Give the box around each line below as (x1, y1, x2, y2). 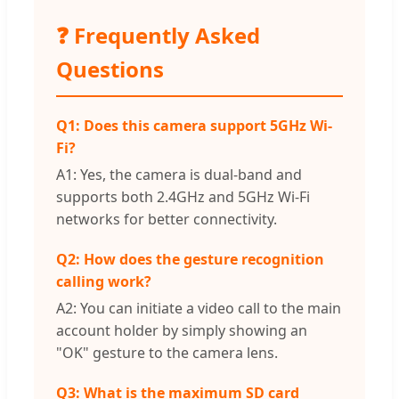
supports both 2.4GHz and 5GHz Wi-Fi (56, 187, 310, 208)
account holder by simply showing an (56, 321, 307, 341)
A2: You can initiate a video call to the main (56, 298, 341, 319)
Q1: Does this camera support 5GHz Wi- (56, 116, 332, 136)
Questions (56, 54, 164, 85)
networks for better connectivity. (56, 209, 277, 230)
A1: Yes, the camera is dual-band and (56, 165, 302, 185)
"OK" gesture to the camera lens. (56, 343, 278, 363)
